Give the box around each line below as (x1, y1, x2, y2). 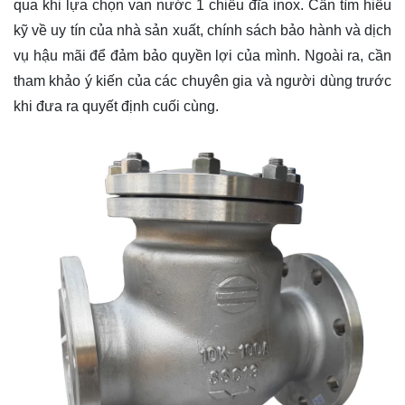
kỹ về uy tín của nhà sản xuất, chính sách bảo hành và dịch (14, 23, 391, 39)
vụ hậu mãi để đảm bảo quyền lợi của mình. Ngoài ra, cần (14, 48, 391, 64)
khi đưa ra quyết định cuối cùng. (14, 99, 219, 115)
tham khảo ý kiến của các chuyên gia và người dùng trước (14, 73, 391, 89)
